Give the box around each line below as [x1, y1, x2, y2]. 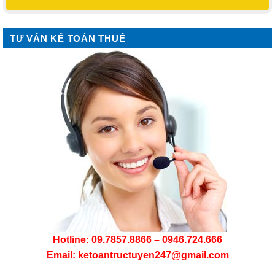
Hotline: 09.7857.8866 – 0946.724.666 [53, 234, 222, 245]
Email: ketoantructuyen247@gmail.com [46, 249, 229, 260]
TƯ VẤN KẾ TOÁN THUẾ [10, 33, 126, 44]
